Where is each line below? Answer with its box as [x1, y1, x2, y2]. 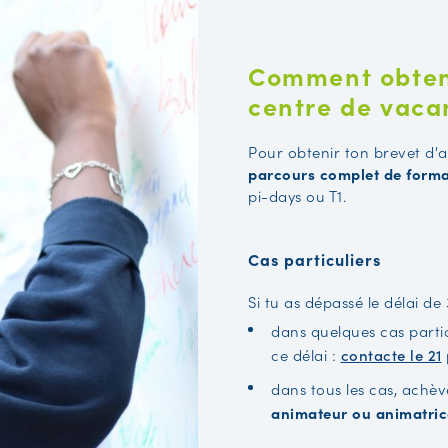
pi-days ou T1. [248, 185, 347, 207]
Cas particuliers [248, 248, 382, 271]
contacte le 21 [340, 344, 442, 366]
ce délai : [271, 344, 341, 366]
